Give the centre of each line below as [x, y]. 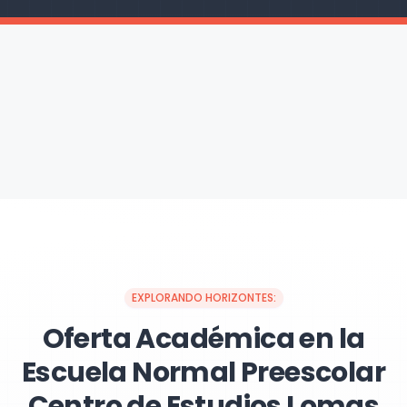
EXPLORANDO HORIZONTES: [203, 298]
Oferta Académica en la [203, 339]
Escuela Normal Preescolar [203, 372]
